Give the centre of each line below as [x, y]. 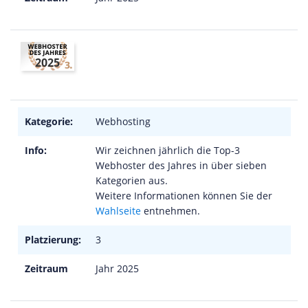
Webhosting [123, 121]
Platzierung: [53, 240]
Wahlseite [118, 211]
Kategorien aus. [132, 180]
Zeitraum [46, 268]
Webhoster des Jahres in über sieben [181, 165]
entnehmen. [170, 211]
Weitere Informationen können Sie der [184, 196]
